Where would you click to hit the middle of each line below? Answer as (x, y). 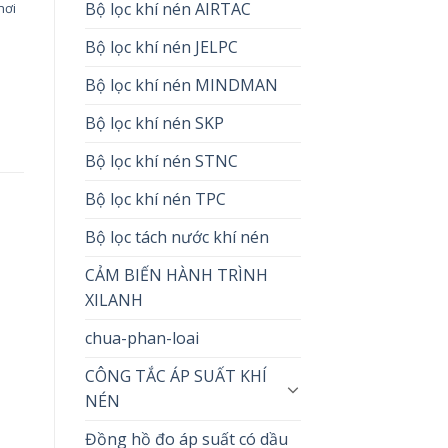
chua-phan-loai (141, 337)
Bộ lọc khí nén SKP (154, 122)
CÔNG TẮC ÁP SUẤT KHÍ (175, 375)
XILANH (113, 299)
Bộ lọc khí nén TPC (155, 198)
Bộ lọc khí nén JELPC (161, 46)
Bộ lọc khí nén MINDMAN (181, 84)
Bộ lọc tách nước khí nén (176, 236)
